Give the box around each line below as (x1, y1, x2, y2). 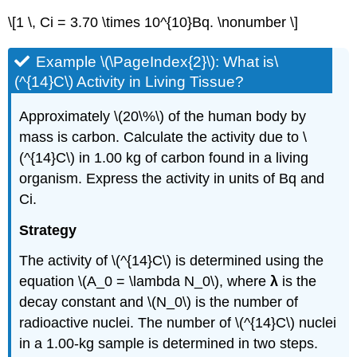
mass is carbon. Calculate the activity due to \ (19, 128, 308, 145)
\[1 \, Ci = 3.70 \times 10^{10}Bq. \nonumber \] (8, 14, 299, 30)
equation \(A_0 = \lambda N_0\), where (19, 273, 271, 290)
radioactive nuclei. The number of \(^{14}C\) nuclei (19, 315, 337, 331)
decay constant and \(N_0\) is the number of (19, 294, 299, 311)
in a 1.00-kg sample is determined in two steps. (19, 335, 319, 352)
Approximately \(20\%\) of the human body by (19, 108, 307, 124)
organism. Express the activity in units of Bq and (19, 170, 325, 186)
